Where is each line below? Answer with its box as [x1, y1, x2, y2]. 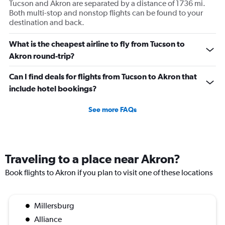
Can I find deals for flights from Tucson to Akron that [9, 71, 197, 81]
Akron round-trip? [9, 51, 75, 60]
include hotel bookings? [9, 83, 97, 93]
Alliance [34, 214, 62, 224]
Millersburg [34, 200, 74, 210]
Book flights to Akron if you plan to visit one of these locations [5, 167, 213, 177]
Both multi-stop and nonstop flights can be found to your [9, 8, 203, 18]
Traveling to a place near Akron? [5, 151, 180, 166]
